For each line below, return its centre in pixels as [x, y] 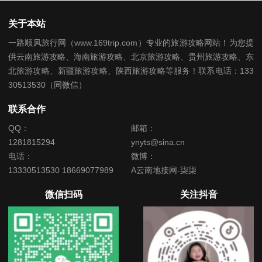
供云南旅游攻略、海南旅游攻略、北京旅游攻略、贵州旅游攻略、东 [131, 57]
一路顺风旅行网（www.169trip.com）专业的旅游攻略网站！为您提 [131, 43]
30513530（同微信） [47, 85]
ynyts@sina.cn [158, 142]
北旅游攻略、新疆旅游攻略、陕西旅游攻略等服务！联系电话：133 [131, 71]
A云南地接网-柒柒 [163, 170]
